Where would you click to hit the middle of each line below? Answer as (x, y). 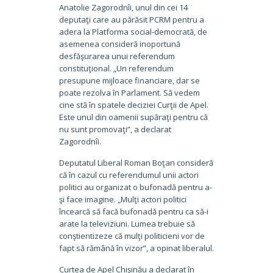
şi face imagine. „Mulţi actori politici (122, 199)
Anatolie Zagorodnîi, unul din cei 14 (123, 7)
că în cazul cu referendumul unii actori (129, 175)
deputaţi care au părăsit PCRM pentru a (131, 19)
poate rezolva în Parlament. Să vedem (129, 92)
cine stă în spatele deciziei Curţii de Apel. (133, 105)
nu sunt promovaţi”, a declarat (115, 129)
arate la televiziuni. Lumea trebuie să (127, 223)
